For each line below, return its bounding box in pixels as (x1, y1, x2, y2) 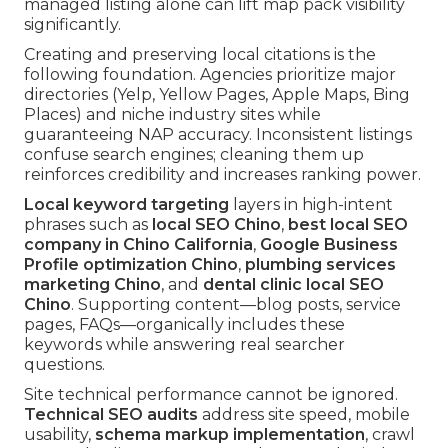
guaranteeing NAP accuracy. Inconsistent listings (24, 125, 412, 145)
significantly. (24, 15, 121, 35)
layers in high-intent (229, 195, 393, 215)
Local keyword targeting (24, 195, 229, 215)
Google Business (260, 235, 398, 255)
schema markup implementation (95, 425, 365, 445)
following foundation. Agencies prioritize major (24, 65, 396, 85)
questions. (24, 355, 105, 375)
